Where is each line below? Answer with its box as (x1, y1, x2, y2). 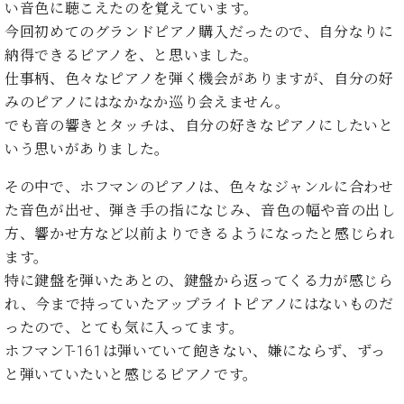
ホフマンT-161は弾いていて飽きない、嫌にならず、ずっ (5, 343, 386, 361)
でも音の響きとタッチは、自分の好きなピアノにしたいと (5, 117, 394, 135)
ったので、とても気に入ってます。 (5, 319, 244, 337)
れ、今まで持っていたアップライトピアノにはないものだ (5, 296, 394, 314)
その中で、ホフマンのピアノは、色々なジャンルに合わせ (5, 179, 394, 197)
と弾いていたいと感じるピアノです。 (5, 366, 258, 384)
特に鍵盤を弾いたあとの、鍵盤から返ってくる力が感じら (5, 272, 394, 290)
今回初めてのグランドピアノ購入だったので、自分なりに (5, 23, 394, 41)
